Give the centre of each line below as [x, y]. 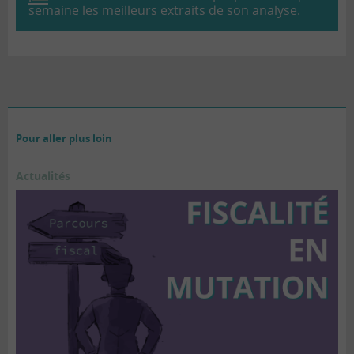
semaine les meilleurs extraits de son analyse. [164, 11]
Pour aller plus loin [64, 139]
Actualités [43, 176]
